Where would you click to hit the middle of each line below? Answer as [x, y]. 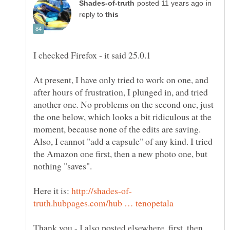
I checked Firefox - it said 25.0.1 [92, 55]
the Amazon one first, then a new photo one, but [120, 154]
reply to [92, 15]
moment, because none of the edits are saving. [117, 129]
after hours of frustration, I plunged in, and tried [121, 92]
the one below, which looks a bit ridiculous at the [122, 117]
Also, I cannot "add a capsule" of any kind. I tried [123, 141]
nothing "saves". [63, 166]
